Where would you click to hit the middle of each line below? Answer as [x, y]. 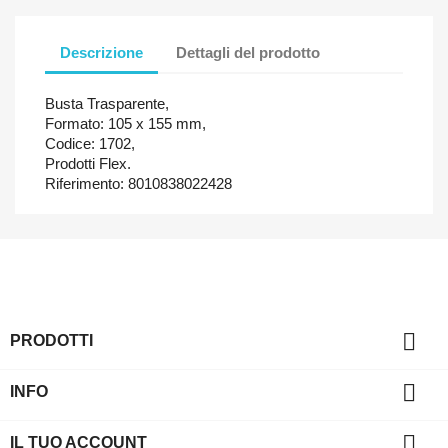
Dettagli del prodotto [248, 53]
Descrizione [101, 53]
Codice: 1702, [90, 143]
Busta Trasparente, [107, 103]
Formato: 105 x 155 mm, [125, 123]
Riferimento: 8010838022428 [138, 183]
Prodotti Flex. [88, 163]
